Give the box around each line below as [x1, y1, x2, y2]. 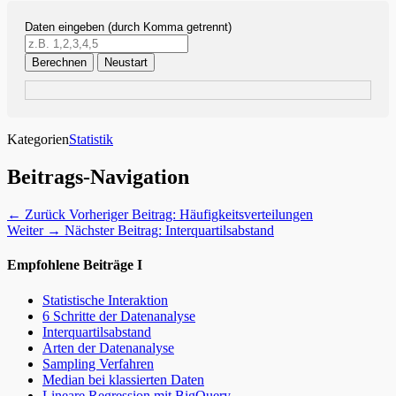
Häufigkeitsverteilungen [179, 207, 313, 223]
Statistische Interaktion [42, 292, 168, 308]
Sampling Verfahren [42, 355, 154, 371]
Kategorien [7, 132, 69, 148]
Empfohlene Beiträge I [7, 257, 142, 273]
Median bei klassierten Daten [42, 371, 204, 387]
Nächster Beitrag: [65, 223, 162, 239]
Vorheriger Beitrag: [69, 207, 176, 223]
